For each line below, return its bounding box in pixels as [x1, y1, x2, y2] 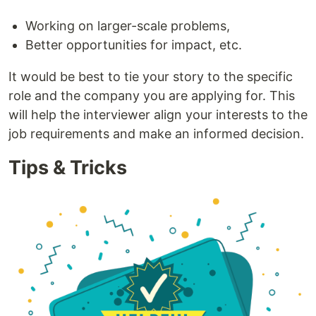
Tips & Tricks [8, 155, 127, 179]
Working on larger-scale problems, [25, 18, 230, 33]
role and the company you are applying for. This [8, 87, 295, 103]
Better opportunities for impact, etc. [25, 37, 242, 52]
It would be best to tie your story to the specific [8, 68, 293, 84]
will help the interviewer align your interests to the [8, 107, 308, 122]
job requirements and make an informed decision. [8, 126, 304, 141]
